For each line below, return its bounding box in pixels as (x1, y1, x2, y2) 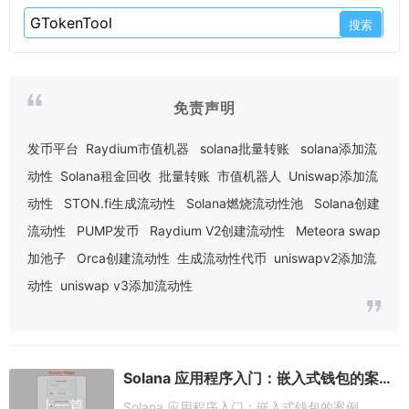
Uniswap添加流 (288, 168, 378, 184)
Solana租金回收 (60, 168, 152, 184)
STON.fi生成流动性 (64, 195, 175, 212)
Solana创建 (314, 195, 380, 212)
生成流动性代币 (177, 250, 267, 267)
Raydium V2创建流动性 (150, 223, 285, 239)
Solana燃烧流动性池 (186, 195, 303, 212)
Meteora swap (296, 223, 381, 239)
